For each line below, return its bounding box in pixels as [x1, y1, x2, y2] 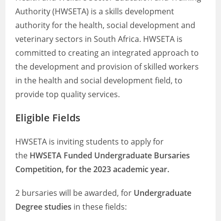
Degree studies [15, 201, 72, 212]
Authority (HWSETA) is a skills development [15, 6, 175, 17]
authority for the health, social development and [15, 20, 196, 31]
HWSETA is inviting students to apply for [15, 136, 164, 147]
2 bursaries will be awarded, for [15, 187, 134, 198]
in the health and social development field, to [15, 75, 183, 86]
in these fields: [72, 201, 127, 212]
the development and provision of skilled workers [15, 61, 199, 72]
